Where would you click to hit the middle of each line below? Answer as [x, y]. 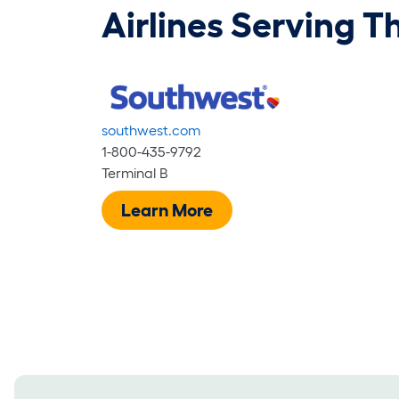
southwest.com [151, 130]
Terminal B [134, 172]
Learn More [167, 210]
